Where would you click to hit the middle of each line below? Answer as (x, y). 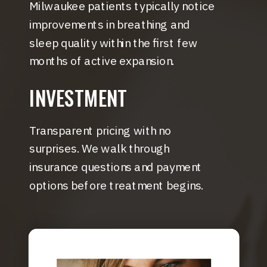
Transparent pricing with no (100, 130)
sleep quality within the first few (114, 42)
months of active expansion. (102, 61)
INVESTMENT (79, 97)
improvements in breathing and (109, 24)
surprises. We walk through (100, 148)
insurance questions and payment (116, 167)
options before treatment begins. (117, 185)
